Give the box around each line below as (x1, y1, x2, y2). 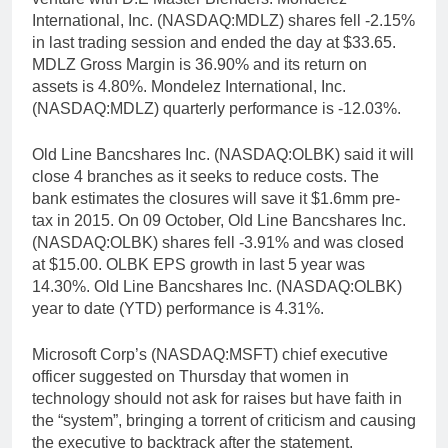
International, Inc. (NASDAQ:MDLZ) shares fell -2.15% (32, 12, 415, 30)
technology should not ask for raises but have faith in (32, 390, 402, 408)
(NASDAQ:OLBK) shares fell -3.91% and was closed (32, 234, 404, 252)
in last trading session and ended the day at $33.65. (32, 34, 396, 52)
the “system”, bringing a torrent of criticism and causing (32, 412, 416, 430)
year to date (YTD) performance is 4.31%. (32, 300, 324, 318)
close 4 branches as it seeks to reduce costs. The (32, 168, 379, 186)
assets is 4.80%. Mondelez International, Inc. (32, 78, 346, 96)
